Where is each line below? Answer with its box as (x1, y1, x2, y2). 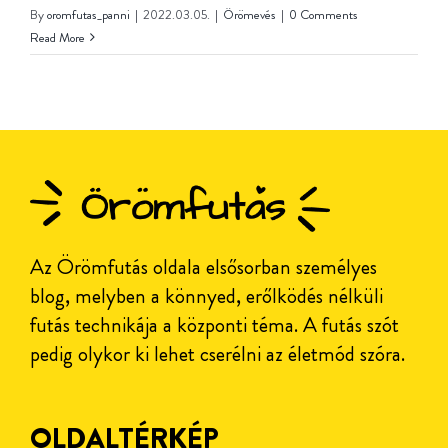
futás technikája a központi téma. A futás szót (29, 309, 399, 340)
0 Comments (289, 4, 358, 24)
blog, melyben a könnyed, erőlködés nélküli (29, 280, 383, 311)
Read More (30, 27, 85, 47)
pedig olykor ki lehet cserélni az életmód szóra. (29, 338, 405, 369)
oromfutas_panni (47, 4, 130, 24)
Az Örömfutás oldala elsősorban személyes (29, 251, 377, 282)
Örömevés (223, 4, 276, 24)
